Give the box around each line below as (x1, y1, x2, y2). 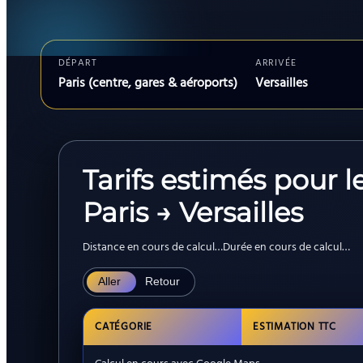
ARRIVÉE (254, 55, 297, 72)
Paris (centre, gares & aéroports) (58, 73, 237, 95)
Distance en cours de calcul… (82, 238, 223, 258)
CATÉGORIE (95, 318, 153, 336)
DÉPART (58, 55, 97, 72)
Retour (145, 275, 181, 288)
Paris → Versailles (82, 195, 303, 228)
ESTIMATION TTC (253, 318, 336, 336)
